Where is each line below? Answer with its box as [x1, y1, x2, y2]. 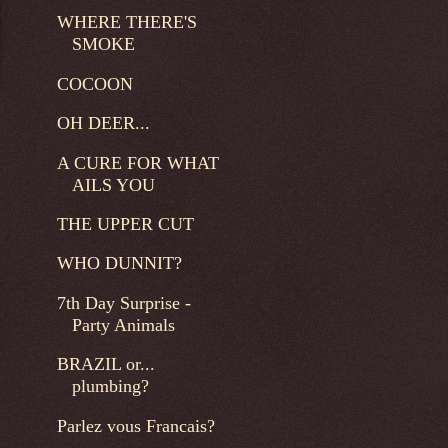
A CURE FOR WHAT [56, 152, 219, 173]
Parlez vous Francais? [56, 415, 215, 436]
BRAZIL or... [56, 354, 155, 375]
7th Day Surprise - [56, 292, 191, 313]
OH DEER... [56, 113, 150, 134]
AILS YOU [71, 174, 155, 195]
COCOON [56, 73, 133, 94]
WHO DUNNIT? [56, 253, 182, 274]
